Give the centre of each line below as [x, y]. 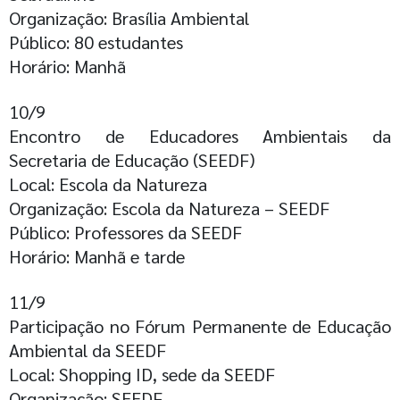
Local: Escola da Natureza [108, 184]
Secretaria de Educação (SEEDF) [132, 160]
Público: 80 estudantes [96, 42]
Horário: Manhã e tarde [97, 256]
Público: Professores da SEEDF [125, 232]
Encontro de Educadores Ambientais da [200, 136]
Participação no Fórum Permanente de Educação [200, 326]
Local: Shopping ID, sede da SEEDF [142, 374]
